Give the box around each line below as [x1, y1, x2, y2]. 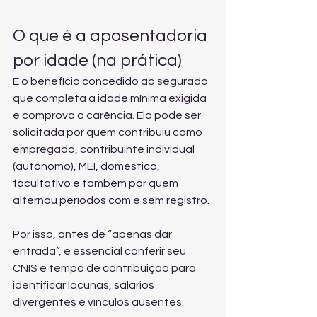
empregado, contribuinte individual [13, 144, 197, 155]
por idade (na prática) [13, 52, 182, 69]
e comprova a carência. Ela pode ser [13, 110, 203, 121]
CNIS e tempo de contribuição [13, 263, 169, 274]
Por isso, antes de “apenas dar [13, 229, 174, 240]
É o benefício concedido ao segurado [13, 76, 210, 87]
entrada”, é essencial [13, 246, 125, 257]
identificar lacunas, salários [13, 279, 156, 291]
